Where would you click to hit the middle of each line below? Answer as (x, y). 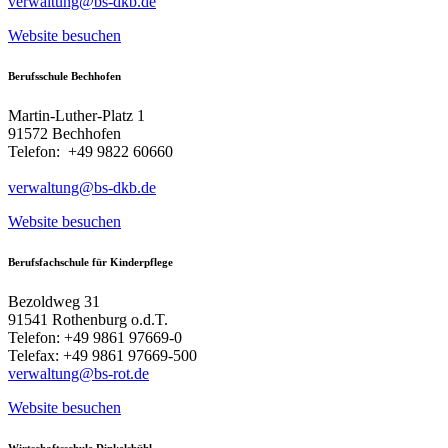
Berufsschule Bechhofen (64, 75)
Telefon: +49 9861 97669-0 (95, 337)
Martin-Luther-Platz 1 (76, 115)
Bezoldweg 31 (54, 301)
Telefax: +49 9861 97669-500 (102, 355)
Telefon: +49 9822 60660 (90, 151)
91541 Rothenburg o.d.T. (88, 319)
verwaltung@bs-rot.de (78, 373)
